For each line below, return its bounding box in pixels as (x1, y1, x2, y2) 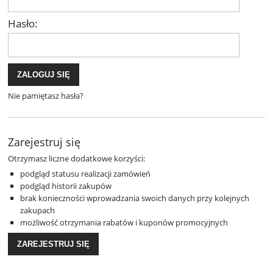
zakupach (20, 205, 55, 216)
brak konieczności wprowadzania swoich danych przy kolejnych (20, 193, 249, 204)
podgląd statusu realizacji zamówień (20, 168, 151, 180)
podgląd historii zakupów (20, 180, 112, 192)
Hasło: (8, 16, 38, 30)
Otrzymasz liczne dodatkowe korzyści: (8, 152, 145, 164)
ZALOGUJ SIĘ (17, 70, 70, 80)
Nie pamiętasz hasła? (8, 90, 83, 101)
